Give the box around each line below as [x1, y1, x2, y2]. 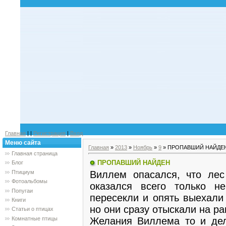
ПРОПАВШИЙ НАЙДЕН [97, 158, 170, 166]
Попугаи [12, 187, 33, 194]
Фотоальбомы [12, 178, 47, 185]
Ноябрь [133, 144, 152, 150]
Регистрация [33, 130, 66, 136]
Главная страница [12, 150, 58, 156]
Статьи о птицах [12, 206, 53, 212]
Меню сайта [5, 139, 41, 146]
